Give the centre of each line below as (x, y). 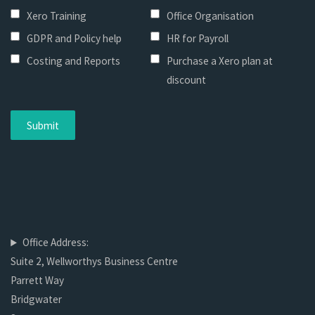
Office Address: (55, 243)
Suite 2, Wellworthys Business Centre (95, 262)
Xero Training (57, 16)
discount (186, 80)
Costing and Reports (74, 61)
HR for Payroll (197, 39)
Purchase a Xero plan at (219, 61)
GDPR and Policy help (75, 39)
